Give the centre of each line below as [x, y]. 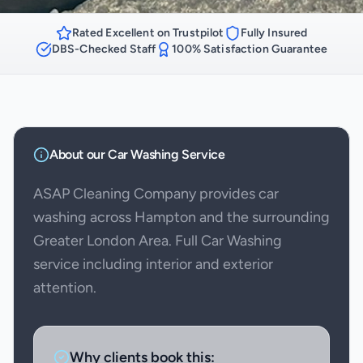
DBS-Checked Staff [104, 49]
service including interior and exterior [153, 264]
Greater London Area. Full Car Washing [158, 240]
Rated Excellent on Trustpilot [148, 33]
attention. [65, 287]
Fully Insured [274, 33]
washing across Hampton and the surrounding [181, 217]
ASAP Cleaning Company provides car [156, 193]
